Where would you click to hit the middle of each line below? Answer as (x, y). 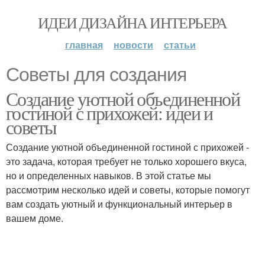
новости (133, 45)
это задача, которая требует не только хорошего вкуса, (126, 161)
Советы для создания (96, 75)
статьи (180, 45)
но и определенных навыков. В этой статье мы (109, 175)
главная (84, 45)
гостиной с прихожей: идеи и (109, 113)
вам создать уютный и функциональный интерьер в (119, 204)
